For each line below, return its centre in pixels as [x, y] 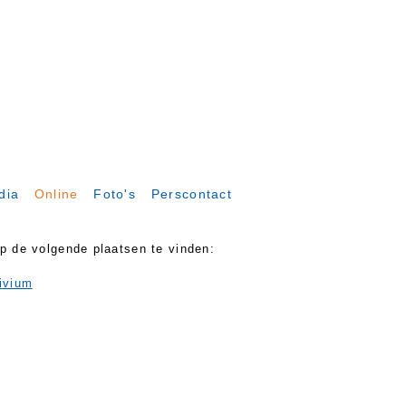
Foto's [115, 194]
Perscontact [191, 194]
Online [56, 194]
